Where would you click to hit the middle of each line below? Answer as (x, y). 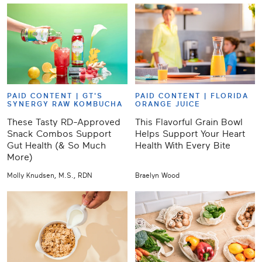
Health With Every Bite (182, 146)
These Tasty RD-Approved (64, 123)
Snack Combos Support (59, 134)
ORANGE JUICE (168, 104)
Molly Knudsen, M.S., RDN (50, 176)
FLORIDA (229, 96)
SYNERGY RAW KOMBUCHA (65, 104)
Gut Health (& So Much (56, 146)
